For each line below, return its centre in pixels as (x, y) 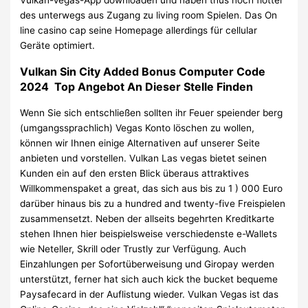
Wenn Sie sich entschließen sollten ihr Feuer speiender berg (152, 113)
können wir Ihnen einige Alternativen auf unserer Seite (140, 143)
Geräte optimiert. (58, 46)
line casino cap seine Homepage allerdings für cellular (139, 31)
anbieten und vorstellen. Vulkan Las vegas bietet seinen (144, 158)
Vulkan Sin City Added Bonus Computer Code (143, 72)
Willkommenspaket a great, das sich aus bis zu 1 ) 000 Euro (152, 189)
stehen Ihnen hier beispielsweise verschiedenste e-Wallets (149, 234)
